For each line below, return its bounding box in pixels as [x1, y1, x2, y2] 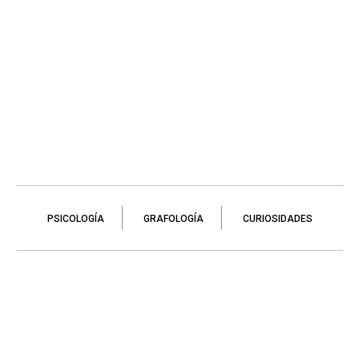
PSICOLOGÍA [46, 213, 104, 225]
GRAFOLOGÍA [143, 213, 204, 225]
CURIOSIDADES [242, 213, 313, 225]
